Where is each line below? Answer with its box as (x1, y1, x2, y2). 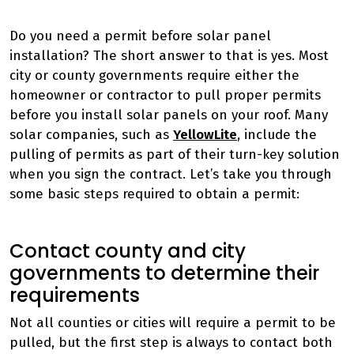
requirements (9, 282, 140, 308)
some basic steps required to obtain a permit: (9, 186, 299, 202)
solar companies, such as (9, 126, 169, 143)
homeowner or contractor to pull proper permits (9, 87, 321, 104)
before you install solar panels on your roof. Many (9, 107, 328, 123)
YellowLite (173, 126, 237, 143)
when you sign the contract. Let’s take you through (9, 166, 332, 183)
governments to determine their (9, 260, 319, 286)
